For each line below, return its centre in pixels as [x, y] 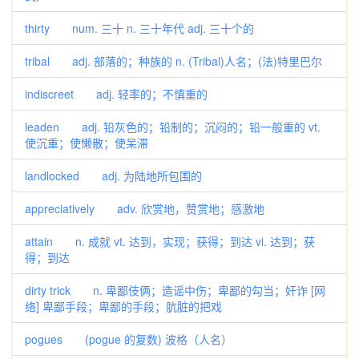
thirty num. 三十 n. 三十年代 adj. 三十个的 [139, 28]
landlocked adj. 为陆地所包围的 [113, 175]
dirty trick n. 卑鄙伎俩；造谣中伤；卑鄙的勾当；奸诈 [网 [175, 290]
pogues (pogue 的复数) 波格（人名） [129, 339]
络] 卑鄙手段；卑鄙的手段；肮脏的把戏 [123, 306]
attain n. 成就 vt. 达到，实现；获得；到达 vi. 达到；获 [170, 241]
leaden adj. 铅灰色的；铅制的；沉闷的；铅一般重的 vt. [173, 127]
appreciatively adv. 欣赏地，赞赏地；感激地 [145, 208]
